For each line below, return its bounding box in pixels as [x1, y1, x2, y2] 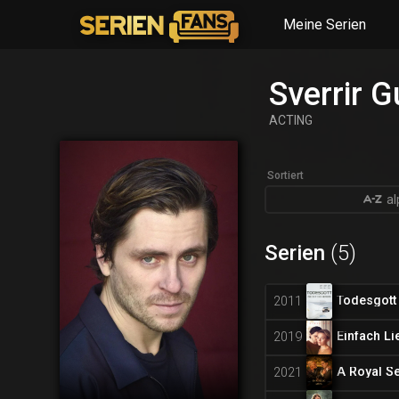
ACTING [269, 113, 313, 127]
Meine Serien [282, 16, 366, 33]
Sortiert [267, 169, 305, 182]
